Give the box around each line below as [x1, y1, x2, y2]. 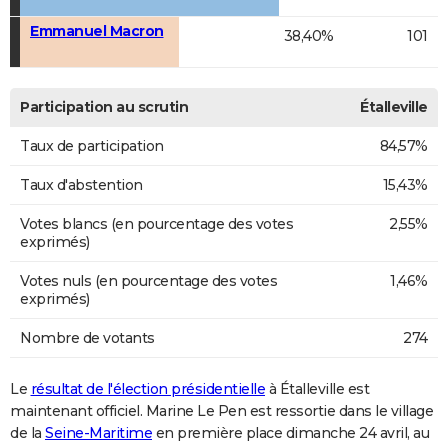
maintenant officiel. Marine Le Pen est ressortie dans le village [10, 402, 433, 421]
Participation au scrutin [20, 98, 188, 117]
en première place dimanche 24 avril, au [152, 424, 429, 443]
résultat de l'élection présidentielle [30, 380, 265, 399]
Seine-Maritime [45, 424, 152, 443]
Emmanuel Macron [30, 22, 164, 41]
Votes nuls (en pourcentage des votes [20, 272, 277, 291]
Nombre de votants [20, 329, 155, 348]
